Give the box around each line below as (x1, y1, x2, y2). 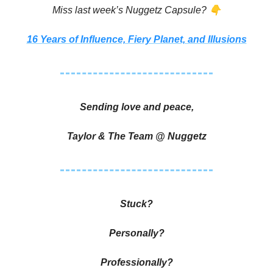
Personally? (108, 228, 165, 238)
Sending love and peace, (79, 102, 194, 112)
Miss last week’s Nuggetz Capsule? (52, 5, 209, 15)
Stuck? (120, 199, 153, 209)
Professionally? (100, 257, 173, 268)
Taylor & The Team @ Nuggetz (66, 131, 207, 141)
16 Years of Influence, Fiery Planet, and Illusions (26, 34, 247, 44)
